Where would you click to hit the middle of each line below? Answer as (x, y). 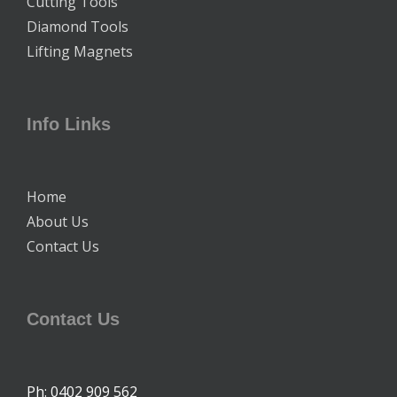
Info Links (69, 124)
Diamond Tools (78, 26)
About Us (58, 221)
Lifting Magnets (80, 51)
